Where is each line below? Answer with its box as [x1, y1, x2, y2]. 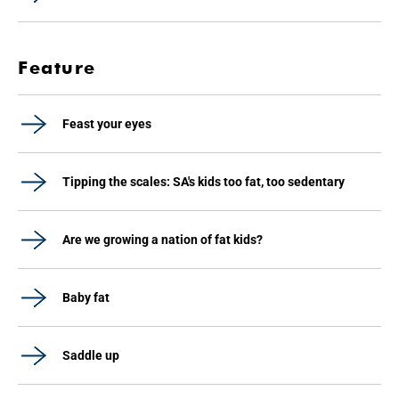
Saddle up [62, 347, 119, 362]
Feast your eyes [62, 116, 151, 131]
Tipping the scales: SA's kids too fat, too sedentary [62, 174, 345, 189]
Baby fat [62, 289, 110, 305]
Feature [18, 56, 96, 78]
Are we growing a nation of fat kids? [62, 232, 263, 247]
